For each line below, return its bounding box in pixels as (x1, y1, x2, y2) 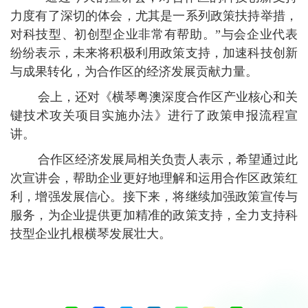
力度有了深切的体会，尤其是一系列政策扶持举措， (10, 8, 298, 23)
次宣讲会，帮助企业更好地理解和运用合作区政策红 (10, 170, 298, 185)
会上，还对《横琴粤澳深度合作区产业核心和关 (10, 89, 298, 104)
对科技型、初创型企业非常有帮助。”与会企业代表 (10, 27, 298, 41)
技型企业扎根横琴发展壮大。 (10, 226, 171, 241)
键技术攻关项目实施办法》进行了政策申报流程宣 (10, 108, 298, 122)
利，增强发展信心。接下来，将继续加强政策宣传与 (10, 189, 298, 203)
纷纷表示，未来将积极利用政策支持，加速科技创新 (10, 45, 298, 60)
